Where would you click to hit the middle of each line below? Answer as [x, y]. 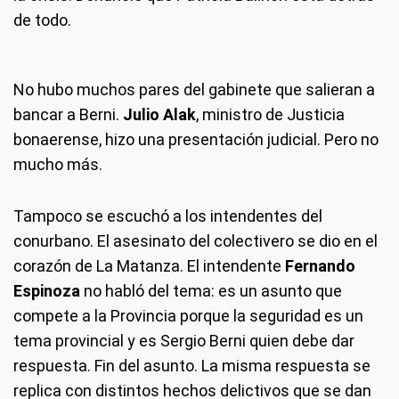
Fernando [320, 265]
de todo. [42, 20]
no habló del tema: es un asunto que [211, 290]
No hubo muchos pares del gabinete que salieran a [194, 89]
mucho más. [58, 164]
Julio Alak [159, 114]
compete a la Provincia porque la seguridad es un [188, 315]
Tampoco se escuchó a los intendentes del [168, 216]
